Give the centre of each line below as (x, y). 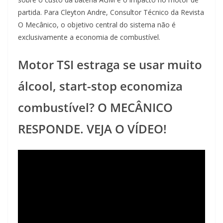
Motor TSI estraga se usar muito (110, 64)
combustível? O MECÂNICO (95, 107)
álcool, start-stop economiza (100, 86)
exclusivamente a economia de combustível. (89, 37)
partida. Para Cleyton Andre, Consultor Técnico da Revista (111, 12)
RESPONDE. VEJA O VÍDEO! (92, 128)
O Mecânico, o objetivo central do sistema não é (97, 24)
